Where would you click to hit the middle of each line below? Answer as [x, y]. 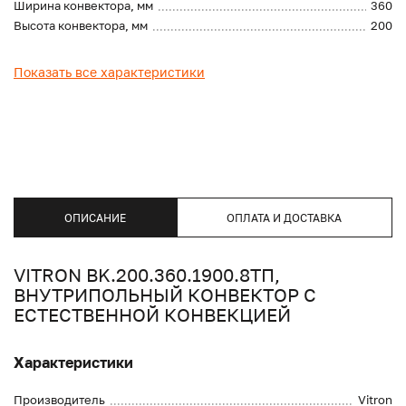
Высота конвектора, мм [81, 26]
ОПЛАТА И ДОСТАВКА [285, 217]
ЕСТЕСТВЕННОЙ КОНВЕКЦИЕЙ [152, 315]
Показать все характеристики [109, 72]
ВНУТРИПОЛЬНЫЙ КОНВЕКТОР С [165, 295]
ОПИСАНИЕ [95, 217]
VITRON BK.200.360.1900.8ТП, [147, 275]
